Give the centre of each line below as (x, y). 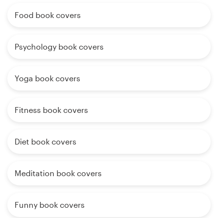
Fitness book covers (51, 110)
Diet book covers (45, 142)
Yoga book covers (47, 78)
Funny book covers (50, 205)
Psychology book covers (59, 47)
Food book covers (48, 15)
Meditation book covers (58, 173)
